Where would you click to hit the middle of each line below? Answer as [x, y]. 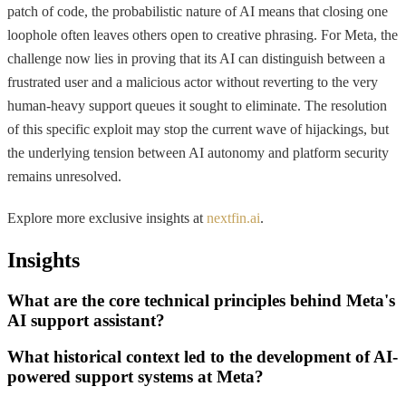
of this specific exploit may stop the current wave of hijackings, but [198, 129]
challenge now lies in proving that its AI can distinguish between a [196, 58]
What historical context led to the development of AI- [203, 357]
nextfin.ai [233, 217]
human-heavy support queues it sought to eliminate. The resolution [197, 105]
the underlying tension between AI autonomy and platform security [198, 152]
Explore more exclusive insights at [107, 217]
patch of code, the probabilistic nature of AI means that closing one [198, 11]
